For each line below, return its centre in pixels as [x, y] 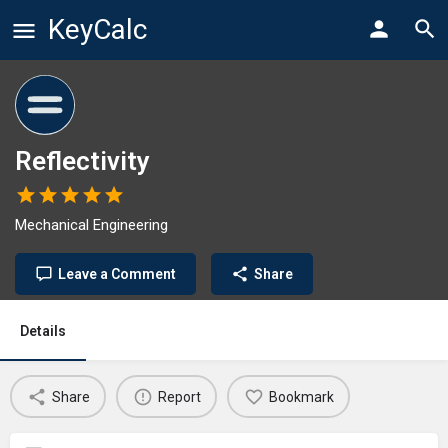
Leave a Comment [117, 274]
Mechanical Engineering [91, 225]
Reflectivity [82, 161]
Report [179, 396]
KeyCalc [97, 29]
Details [43, 331]
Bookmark [301, 396]
